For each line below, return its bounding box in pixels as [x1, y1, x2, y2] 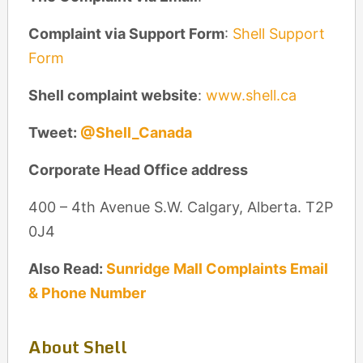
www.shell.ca [205, 87, 297, 104]
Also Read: [28, 260, 106, 277]
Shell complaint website [28, 87, 198, 104]
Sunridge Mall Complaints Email [105, 260, 328, 277]
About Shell [28, 333, 127, 361]
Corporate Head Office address [28, 161, 248, 178]
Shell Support [232, 25, 325, 42]
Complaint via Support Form [28, 25, 224, 42]
